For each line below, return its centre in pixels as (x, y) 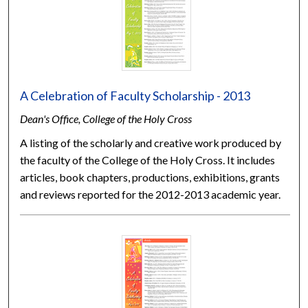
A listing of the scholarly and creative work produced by (151, 142)
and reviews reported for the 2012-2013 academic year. (151, 194)
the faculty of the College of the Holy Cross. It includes (148, 159)
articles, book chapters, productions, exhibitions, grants (150, 177)
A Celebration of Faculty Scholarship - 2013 (135, 95)
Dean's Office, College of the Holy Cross (106, 118)
